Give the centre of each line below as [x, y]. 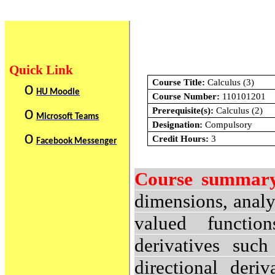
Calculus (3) [229, 82]
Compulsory [227, 124]
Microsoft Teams [68, 117]
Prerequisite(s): [183, 110]
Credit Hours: [180, 138]
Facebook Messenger [77, 141]
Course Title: [178, 82]
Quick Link [41, 70]
